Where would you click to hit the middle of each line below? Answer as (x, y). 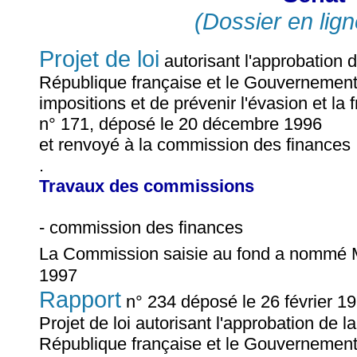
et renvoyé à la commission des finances (195, 145)
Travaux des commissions (147, 186)
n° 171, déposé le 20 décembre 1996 (180, 124)
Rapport (80, 300)
